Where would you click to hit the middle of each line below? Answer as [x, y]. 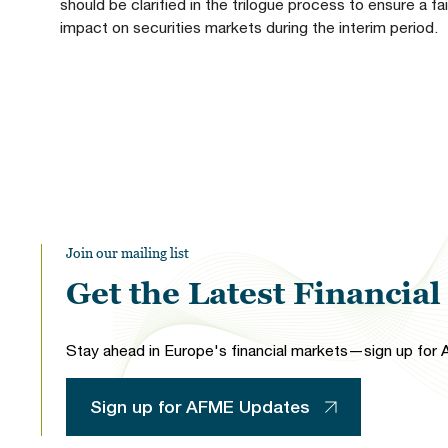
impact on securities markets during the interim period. [248, 26]
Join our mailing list [127, 252]
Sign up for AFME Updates [199, 406]
